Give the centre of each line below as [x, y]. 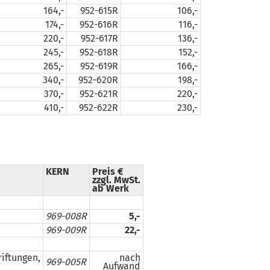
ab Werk [110, 188]
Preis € [107, 171]
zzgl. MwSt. [116, 180]
